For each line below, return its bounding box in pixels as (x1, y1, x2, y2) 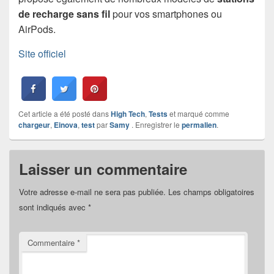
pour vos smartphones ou (110, 7, 222, 21)
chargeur (18, 119, 50, 131)
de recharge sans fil (18, 7, 110, 21)
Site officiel (18, 46, 66, 61)
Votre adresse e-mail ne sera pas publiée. (19, 186, 166, 198)
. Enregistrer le (130, 119, 182, 130)
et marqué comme (168, 108, 229, 119)
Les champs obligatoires (168, 186, 254, 198)
